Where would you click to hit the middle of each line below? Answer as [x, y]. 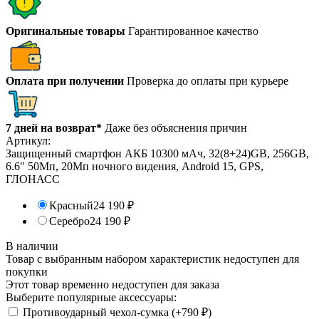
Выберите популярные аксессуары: [91, 297]
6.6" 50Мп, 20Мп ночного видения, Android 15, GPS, [135, 166]
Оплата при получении [65, 80]
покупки [27, 271]
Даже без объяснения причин [176, 127]
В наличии [32, 246]
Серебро [69, 221]
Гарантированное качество [193, 31]
